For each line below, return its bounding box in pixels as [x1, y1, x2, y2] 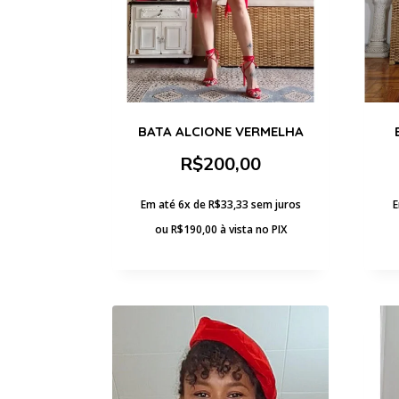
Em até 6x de [140, 196, 208, 212]
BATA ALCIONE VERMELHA [137, 122, 304, 140]
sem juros [250, 196, 301, 212]
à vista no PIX [219, 221, 287, 237]
